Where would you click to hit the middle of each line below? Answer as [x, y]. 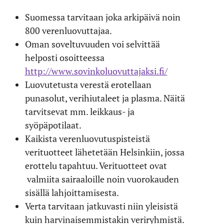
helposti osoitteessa [64, 57]
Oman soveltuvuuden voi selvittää [92, 44]
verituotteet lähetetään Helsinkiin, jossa [104, 152]
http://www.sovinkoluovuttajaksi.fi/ [96, 71]
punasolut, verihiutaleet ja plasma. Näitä [105, 98]
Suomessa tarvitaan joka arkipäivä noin [102, 17]
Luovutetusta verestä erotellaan [88, 84]
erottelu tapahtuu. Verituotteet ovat [96, 165]
